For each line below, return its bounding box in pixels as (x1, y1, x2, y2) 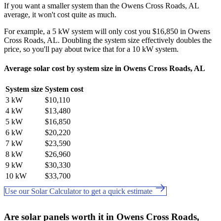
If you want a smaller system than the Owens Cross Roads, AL (4, 1, 199, 10)
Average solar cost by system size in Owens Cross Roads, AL (4, 64, 205, 73)
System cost (45, 85, 83, 94)
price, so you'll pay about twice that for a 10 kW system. (4, 44, 179, 53)
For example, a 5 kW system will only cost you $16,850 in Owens (4, 27, 210, 36)
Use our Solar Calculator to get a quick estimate (4, 187, 154, 196)
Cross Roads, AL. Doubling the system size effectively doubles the (4, 36, 212, 44)
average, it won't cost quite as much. (4, 10, 116, 19)
